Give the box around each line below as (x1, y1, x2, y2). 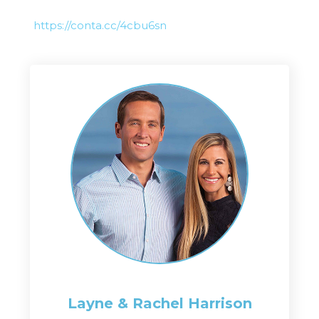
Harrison (187, 295, 252, 313)
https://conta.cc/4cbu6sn (33, 19, 167, 33)
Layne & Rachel (67, 295, 188, 313)
